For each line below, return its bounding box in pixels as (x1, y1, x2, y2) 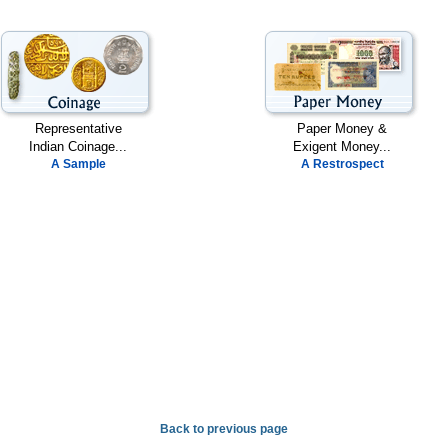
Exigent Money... (293, 138, 391, 154)
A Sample (50, 156, 106, 171)
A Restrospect (300, 156, 384, 171)
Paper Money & (297, 120, 387, 136)
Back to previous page (160, 421, 288, 436)
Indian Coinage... (29, 138, 127, 154)
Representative (34, 120, 122, 136)
